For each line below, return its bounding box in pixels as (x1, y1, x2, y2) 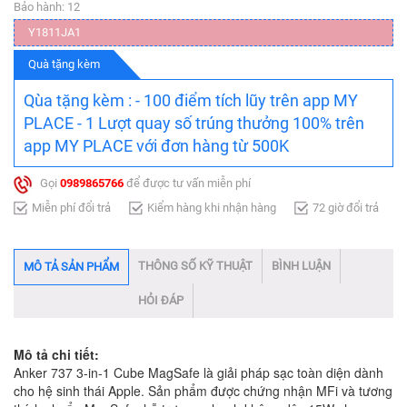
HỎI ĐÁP (138, 293, 184, 307)
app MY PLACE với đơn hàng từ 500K (24, 135, 289, 155)
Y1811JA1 (28, 25, 81, 39)
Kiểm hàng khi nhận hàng (147, 200, 276, 214)
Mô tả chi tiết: (14, 344, 99, 363)
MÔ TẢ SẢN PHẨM (24, 259, 119, 273)
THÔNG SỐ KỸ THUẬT (138, 258, 253, 273)
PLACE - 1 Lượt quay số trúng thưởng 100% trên (24, 113, 364, 133)
